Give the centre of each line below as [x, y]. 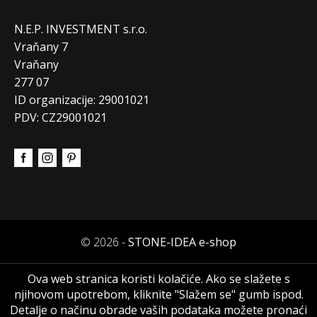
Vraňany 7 [41, 46]
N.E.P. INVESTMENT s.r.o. [81, 29]
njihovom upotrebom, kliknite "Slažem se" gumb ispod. [158, 294]
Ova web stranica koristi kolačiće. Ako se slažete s [158, 279]
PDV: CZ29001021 [60, 117]
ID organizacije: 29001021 [82, 99]
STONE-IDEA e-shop [182, 242]
